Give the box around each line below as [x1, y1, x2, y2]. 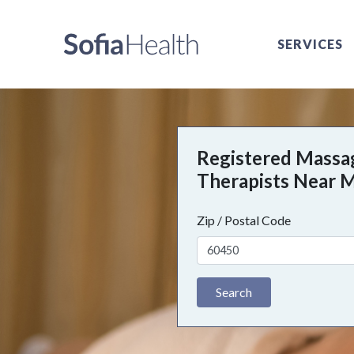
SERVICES [277, 36, 343, 51]
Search [216, 284, 252, 299]
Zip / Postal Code [197, 213, 291, 228]
